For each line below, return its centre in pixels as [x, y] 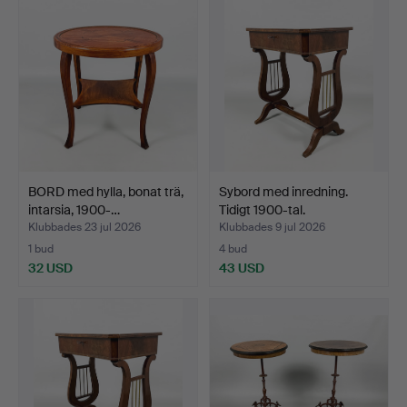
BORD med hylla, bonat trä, [106, 191]
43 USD [242, 268]
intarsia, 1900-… [74, 209]
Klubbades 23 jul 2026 [84, 227]
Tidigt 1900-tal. [262, 209]
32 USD [50, 268]
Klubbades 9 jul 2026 [272, 227]
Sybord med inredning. [283, 191]
